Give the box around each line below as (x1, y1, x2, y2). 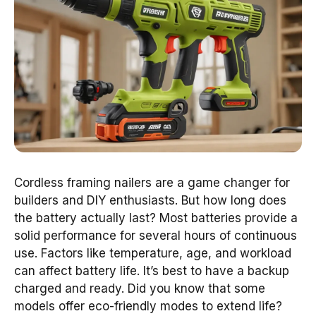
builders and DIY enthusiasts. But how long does (14, 193, 286, 207)
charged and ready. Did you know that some (14, 281, 265, 296)
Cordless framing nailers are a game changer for (14, 175, 290, 190)
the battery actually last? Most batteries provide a (14, 210, 298, 225)
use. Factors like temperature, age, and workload (14, 245, 291, 260)
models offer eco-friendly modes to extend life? (14, 298, 282, 313)
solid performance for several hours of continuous (14, 228, 297, 243)
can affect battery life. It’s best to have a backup (14, 263, 289, 278)
